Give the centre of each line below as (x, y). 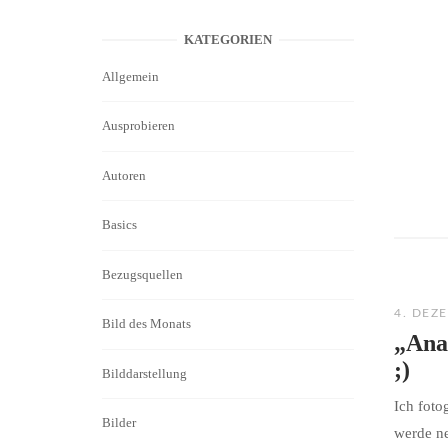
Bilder (119, 423)
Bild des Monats (146, 324)
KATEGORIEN (228, 39)
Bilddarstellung (144, 373)
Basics (119, 225)
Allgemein (130, 76)
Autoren (124, 175)
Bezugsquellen (142, 274)
